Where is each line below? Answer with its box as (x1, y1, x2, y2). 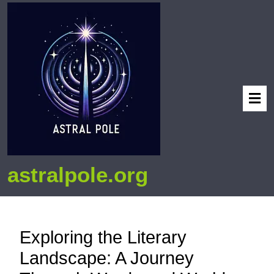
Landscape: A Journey (20, 248, 194, 268)
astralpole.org (7, 163, 148, 187)
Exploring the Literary (20, 228, 187, 247)
